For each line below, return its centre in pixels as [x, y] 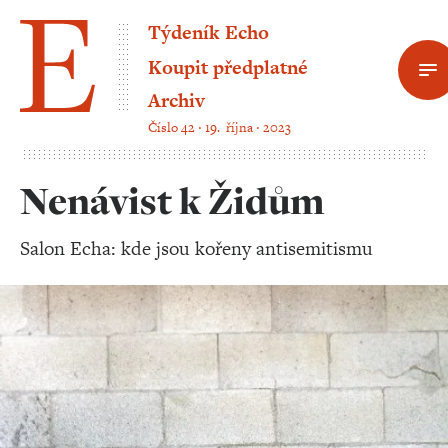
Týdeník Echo [208, 32]
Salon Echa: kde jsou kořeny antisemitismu [196, 248]
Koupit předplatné [228, 67]
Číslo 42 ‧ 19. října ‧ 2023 [219, 127]
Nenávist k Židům [172, 201]
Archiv [176, 100]
